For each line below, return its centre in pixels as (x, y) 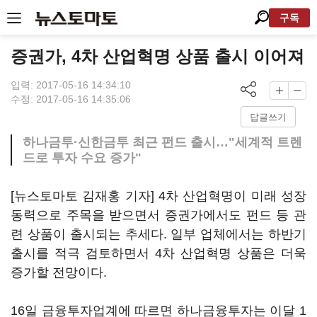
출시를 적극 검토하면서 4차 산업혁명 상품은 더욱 (158, 253)
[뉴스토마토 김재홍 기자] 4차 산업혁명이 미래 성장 (158, 196)
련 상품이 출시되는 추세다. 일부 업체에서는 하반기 (158, 234)
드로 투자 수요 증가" (82, 158)
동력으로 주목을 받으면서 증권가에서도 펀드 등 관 (158, 215)
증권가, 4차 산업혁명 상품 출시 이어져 (157, 56)
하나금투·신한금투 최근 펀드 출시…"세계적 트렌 (162, 142)
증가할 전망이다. (59, 272)
